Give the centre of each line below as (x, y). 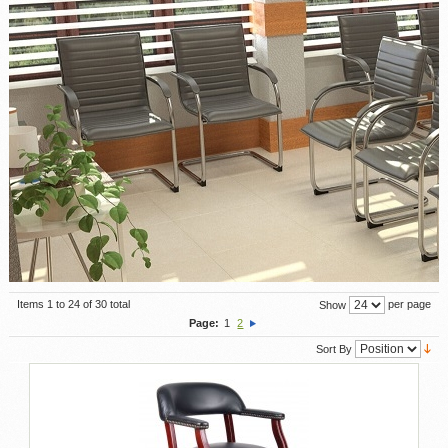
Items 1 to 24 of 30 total (73, 303)
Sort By (334, 348)
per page (408, 304)
